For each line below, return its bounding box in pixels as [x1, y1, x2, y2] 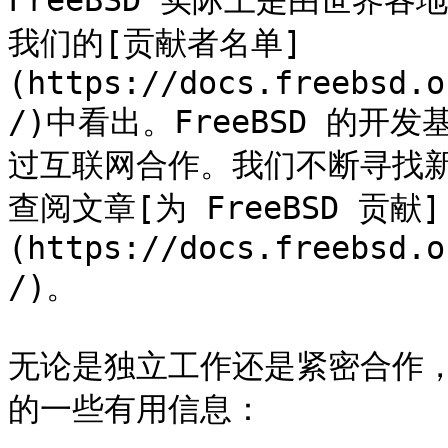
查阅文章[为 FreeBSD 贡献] [8, 190, 441, 226]
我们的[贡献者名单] [8, 25, 302, 61]
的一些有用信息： [8, 391, 264, 427]
